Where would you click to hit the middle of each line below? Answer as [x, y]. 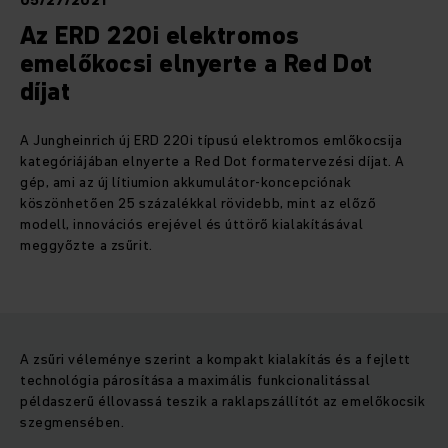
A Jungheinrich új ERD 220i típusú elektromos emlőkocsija [211, 140]
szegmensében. [72, 422]
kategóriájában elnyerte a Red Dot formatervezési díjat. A [212, 161]
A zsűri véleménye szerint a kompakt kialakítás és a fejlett [216, 359]
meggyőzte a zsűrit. [86, 245]
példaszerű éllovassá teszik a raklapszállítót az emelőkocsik [223, 401]
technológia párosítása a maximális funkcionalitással [195, 380]
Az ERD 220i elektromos [160, 36]
